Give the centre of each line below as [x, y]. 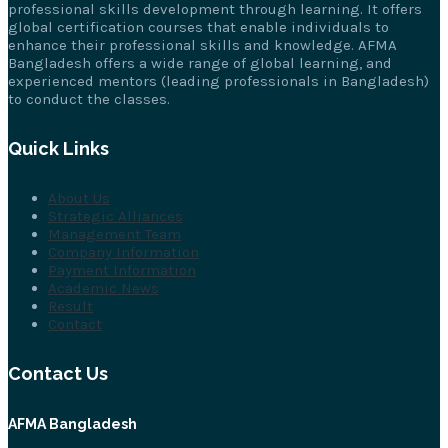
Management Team [114, 233]
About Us [79, 197]
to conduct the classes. [89, 98]
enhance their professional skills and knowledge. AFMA [202, 44]
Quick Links [58, 148]
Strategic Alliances [115, 215]
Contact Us [58, 373]
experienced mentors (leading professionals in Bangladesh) [218, 80]
